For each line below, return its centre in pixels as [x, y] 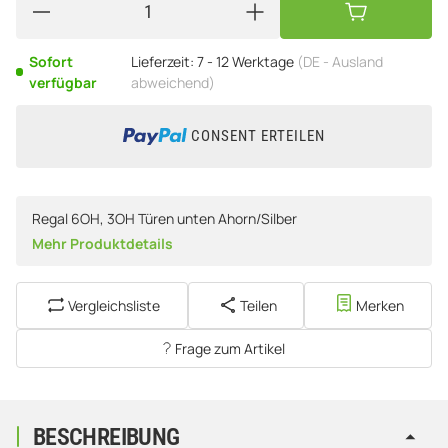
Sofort [51, 61]
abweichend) [172, 82]
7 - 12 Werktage [246, 61]
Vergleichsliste [113, 305]
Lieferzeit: [162, 61]
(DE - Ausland [339, 61]
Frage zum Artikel [230, 348]
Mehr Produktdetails [102, 243]
